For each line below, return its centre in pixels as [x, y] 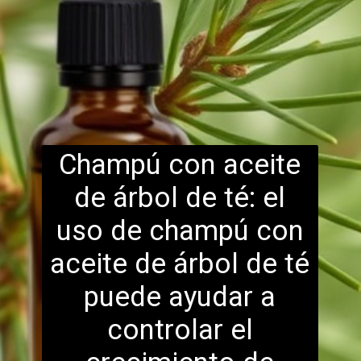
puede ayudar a [180, 296]
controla [160, 329]
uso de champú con [180, 230]
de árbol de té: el [180, 197]
